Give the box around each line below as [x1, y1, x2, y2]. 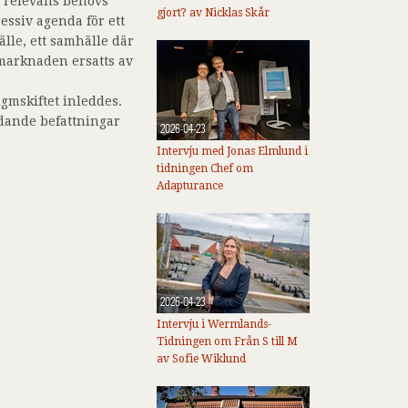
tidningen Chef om [157, 162, 253, 175]
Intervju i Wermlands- [157, 318, 271, 331]
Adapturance [157, 179, 223, 192]
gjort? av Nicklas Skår [157, 6, 270, 19]
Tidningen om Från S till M [157, 335, 298, 348]
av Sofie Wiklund [157, 352, 246, 365]
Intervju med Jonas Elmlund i [157, 145, 308, 158]
